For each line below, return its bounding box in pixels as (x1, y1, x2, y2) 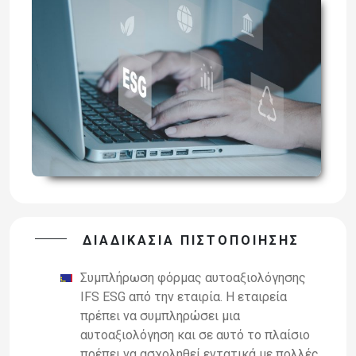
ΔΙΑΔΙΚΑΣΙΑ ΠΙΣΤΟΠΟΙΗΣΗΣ (83, 232, 300, 248)
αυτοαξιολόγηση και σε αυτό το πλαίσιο (80, 327, 310, 342)
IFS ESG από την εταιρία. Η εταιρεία (80, 288, 287, 304)
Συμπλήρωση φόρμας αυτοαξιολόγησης (80, 269, 306, 285)
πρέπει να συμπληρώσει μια (80, 308, 240, 323)
